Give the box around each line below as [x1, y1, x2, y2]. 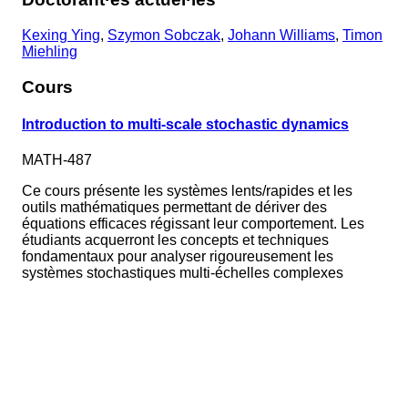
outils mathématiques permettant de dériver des [22, 199, 327, 216]
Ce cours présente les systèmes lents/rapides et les [22, 183, 352, 199]
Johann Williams [228, 26, 335, 43]
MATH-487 [22, 152, 92, 168]
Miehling [22, 43, 77, 59]
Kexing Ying [22, 26, 100, 43]
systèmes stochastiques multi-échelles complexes [22, 265, 343, 281]
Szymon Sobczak [107, 26, 220, 43]
